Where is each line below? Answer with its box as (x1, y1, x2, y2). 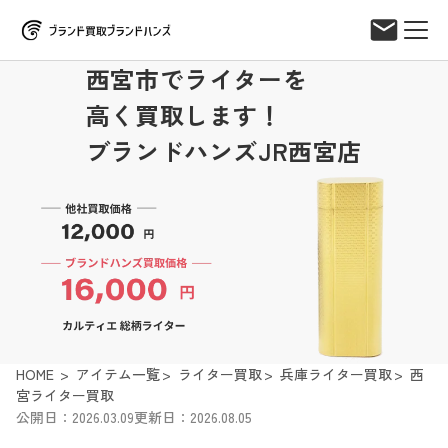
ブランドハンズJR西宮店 (85, 133, 363, 168)
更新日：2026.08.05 (134, 407, 252, 428)
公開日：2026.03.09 (16, 407, 134, 428)
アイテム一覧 (76, 364, 160, 385)
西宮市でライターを (85, 61, 308, 96)
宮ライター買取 (16, 385, 114, 406)
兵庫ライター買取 (280, 364, 392, 385)
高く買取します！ (85, 97, 283, 132)
